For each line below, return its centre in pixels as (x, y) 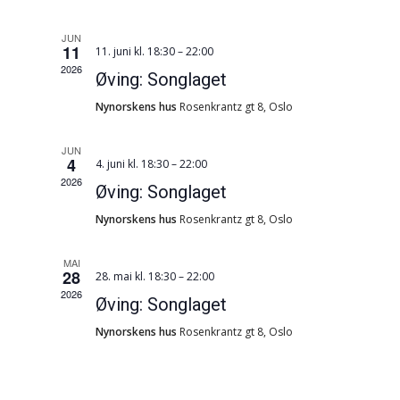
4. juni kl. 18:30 (133, 164)
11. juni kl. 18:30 (136, 51)
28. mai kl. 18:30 (136, 276)
